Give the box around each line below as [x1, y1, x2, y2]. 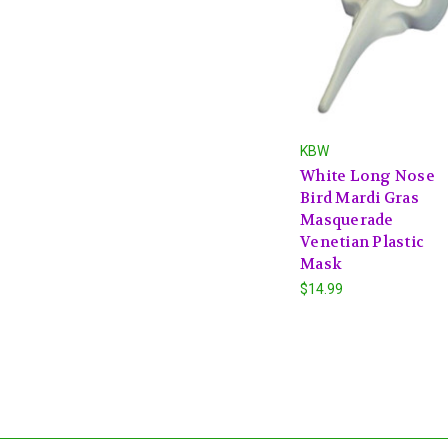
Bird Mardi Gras [300, 187, 419, 208]
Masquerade [300, 209, 394, 230]
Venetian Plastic [300, 231, 424, 252]
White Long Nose [300, 165, 435, 186]
